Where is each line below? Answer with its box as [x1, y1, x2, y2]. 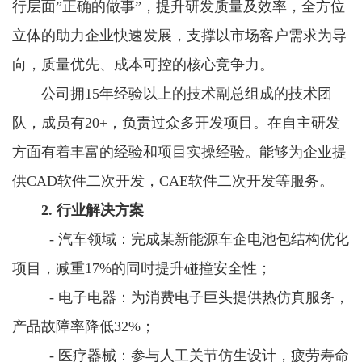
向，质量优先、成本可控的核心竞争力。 [12, 56, 274, 73]
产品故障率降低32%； [12, 318, 155, 335]
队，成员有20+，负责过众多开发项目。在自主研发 [12, 114, 340, 131]
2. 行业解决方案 [41, 201, 144, 218]
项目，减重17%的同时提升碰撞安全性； [12, 259, 271, 276]
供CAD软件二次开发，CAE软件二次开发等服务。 [12, 172, 334, 189]
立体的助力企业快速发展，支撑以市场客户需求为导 [12, 27, 347, 44]
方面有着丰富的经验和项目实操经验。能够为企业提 [12, 143, 347, 160]
